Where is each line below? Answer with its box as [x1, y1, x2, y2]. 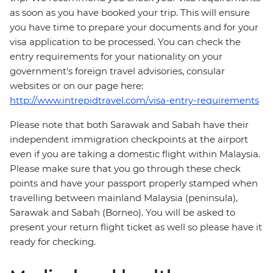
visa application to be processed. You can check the [10, 36, 241, 48]
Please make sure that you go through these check [10, 163, 241, 175]
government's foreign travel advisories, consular [10, 65, 225, 77]
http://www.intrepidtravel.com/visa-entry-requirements [10, 94, 259, 107]
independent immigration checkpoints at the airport [10, 133, 248, 146]
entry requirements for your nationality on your [10, 51, 222, 63]
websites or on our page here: [10, 80, 146, 92]
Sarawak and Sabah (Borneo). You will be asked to [10, 207, 235, 219]
